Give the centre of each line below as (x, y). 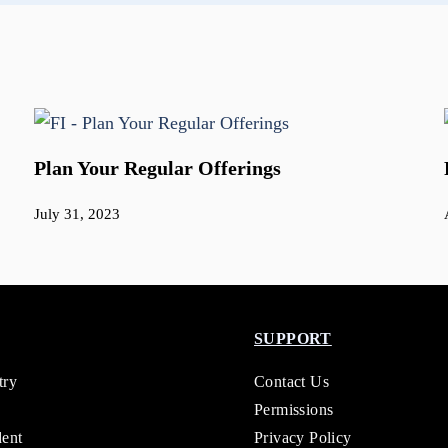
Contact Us (291, 382)
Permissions (294, 410)
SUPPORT (293, 339)
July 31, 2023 (77, 214)
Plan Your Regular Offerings (157, 168)
